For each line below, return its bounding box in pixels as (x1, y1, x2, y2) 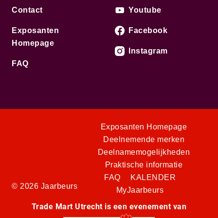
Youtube (128, 6, 162, 14)
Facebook (128, 26, 167, 35)
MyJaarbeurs (116, 186, 164, 194)
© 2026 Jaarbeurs (12, 182, 77, 190)
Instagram (128, 47, 168, 55)
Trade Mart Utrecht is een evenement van (31, 202, 187, 211)
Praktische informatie (105, 161, 183, 169)
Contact (12, 6, 43, 14)
